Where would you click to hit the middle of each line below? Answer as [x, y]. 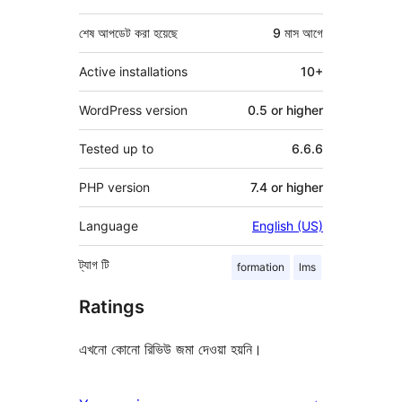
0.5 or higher [285, 109]
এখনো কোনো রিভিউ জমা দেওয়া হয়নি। [170, 349]
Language [109, 225]
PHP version [114, 187]
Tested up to [116, 148]
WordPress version [133, 109]
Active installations [133, 71]
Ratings [112, 306]
